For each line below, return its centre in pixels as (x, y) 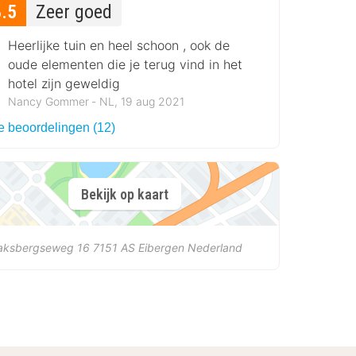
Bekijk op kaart (124, 194)
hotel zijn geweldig (64, 83)
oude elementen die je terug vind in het (126, 64)
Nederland (215, 248)
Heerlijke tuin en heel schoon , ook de (119, 45)
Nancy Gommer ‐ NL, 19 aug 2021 (97, 102)
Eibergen (162, 248)
